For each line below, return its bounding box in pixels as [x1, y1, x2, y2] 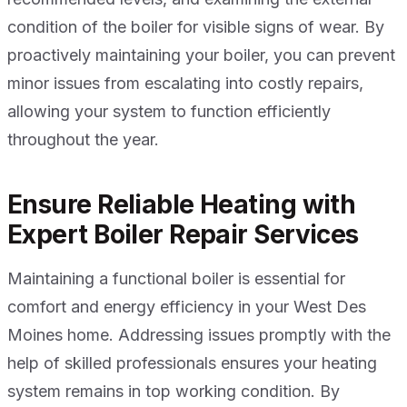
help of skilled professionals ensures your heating [7, 353, 377, 373]
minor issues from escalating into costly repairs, [7, 74, 363, 94]
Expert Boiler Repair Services [7, 219, 359, 251]
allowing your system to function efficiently [7, 102, 331, 122]
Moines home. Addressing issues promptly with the [7, 325, 391, 345]
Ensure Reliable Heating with [7, 189, 356, 221]
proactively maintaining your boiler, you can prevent [7, 45, 395, 65]
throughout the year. [7, 130, 159, 150]
